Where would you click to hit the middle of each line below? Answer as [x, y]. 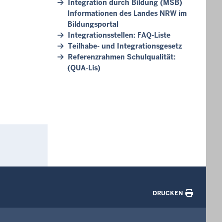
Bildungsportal [93, 24]
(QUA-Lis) [84, 68]
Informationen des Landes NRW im [127, 13]
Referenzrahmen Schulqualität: [122, 57]
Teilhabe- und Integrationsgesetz [125, 46]
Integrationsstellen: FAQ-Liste [119, 35]
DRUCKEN [168, 193]
